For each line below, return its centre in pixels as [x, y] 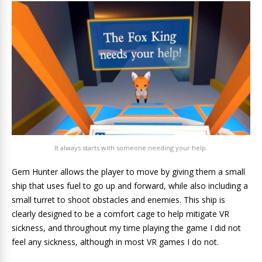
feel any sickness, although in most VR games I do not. [115, 242]
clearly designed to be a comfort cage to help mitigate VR [120, 214]
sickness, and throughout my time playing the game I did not [126, 228]
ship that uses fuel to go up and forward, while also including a [130, 186]
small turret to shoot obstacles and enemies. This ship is [118, 200]
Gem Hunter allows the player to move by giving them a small [128, 172]
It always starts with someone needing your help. [131, 148]
